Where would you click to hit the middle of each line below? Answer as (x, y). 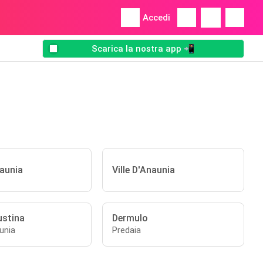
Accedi (156, 18)
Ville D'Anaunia (144, 170)
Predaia (127, 230)
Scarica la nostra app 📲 (143, 49)
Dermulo (130, 218)
